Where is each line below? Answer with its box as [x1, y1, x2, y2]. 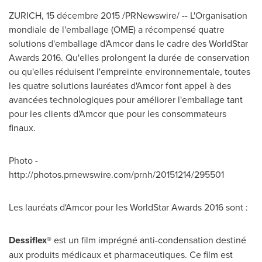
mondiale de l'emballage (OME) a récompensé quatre [9, 23, 225, 36]
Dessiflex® [9, 233, 51, 247]
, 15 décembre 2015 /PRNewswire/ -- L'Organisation [42, 9, 247, 22]
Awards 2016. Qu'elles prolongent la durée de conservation [9, 51, 250, 64]
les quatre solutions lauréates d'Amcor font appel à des [9, 79, 231, 92]
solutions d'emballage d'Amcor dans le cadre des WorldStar [9, 37, 248, 50]
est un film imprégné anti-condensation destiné [51, 233, 246, 247]
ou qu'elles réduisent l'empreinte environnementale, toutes [9, 65, 250, 78]
